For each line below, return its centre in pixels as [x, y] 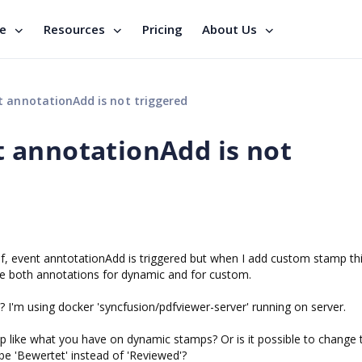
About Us [229, 29]
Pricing [162, 29]
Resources [74, 29]
